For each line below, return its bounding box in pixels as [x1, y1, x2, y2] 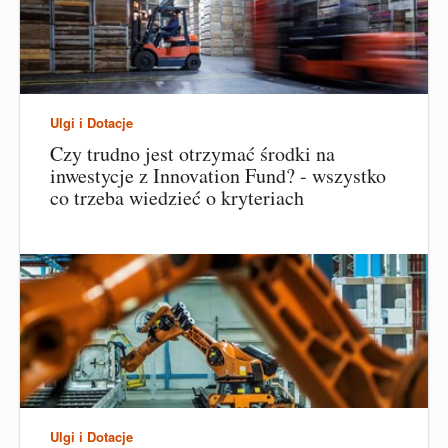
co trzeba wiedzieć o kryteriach [50, 183, 304, 211]
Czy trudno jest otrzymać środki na [50, 139, 335, 167]
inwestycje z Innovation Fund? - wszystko [50, 161, 386, 189]
